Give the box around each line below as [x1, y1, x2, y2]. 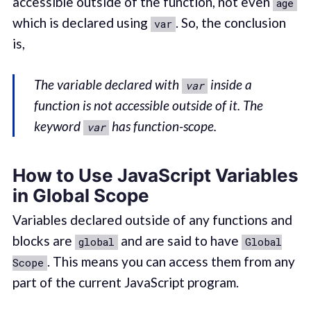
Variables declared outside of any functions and [12, 211, 292, 228]
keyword [34, 117, 84, 134]
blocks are [12, 232, 75, 249]
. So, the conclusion [175, 15, 286, 31]
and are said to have [117, 232, 242, 249]
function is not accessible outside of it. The [34, 96, 264, 113]
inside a [208, 76, 253, 92]
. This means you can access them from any [47, 253, 295, 269]
